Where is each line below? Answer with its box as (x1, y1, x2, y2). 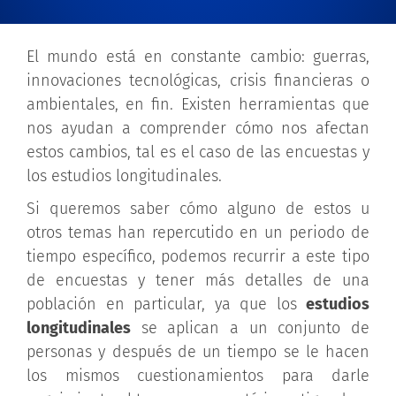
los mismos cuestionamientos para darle (27, 366, 369, 385)
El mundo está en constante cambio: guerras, (27, 47, 369, 66)
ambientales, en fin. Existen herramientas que (27, 95, 369, 114)
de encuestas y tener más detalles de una (27, 270, 369, 290)
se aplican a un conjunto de (131, 318, 369, 338)
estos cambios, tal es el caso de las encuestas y (27, 142, 369, 162)
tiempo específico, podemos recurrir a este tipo (27, 247, 369, 266)
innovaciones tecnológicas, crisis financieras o (27, 71, 369, 90)
